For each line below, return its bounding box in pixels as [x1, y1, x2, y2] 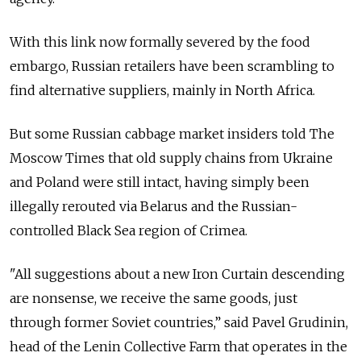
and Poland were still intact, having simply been [10, 173, 309, 190]
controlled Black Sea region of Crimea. [10, 222, 247, 239]
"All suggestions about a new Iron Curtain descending [10, 265, 345, 282]
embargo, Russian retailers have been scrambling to [10, 57, 334, 74]
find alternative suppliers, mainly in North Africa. [10, 81, 315, 98]
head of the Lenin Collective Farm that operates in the [10, 338, 347, 355]
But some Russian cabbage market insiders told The [10, 125, 334, 142]
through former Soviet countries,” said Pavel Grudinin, [10, 313, 348, 330]
